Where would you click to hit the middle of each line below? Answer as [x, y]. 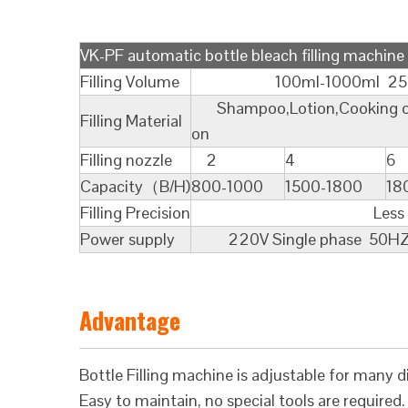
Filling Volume [130, 82]
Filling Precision [135, 213]
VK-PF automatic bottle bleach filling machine [242, 55]
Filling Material [131, 121]
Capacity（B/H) [135, 186]
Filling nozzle [126, 160]
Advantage [130, 320]
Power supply [127, 239]
